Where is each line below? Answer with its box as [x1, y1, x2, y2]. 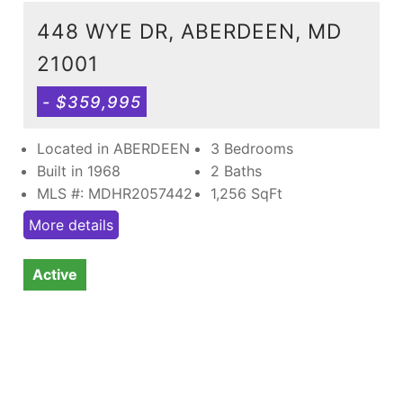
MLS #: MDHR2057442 [37, 184, 193, 202]
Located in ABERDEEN [37, 139, 190, 157]
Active [32, 264, 77, 283]
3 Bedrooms [210, 139, 293, 157]
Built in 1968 [37, 161, 121, 180]
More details [29, 215, 113, 234]
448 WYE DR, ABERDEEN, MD [37, 18, 342, 43]
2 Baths [210, 161, 262, 180]
